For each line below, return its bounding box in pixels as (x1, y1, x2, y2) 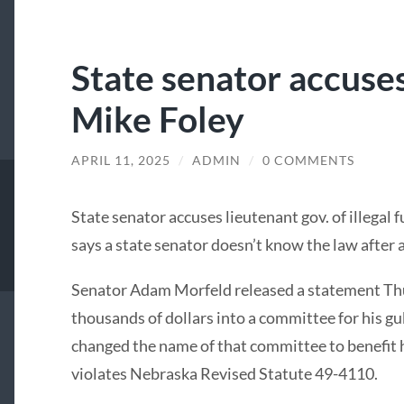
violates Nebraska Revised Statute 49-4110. (70, 363, 378, 383)
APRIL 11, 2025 (70, 152, 170, 168)
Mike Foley (70, 96, 244, 140)
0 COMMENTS (262, 152, 354, 168)
